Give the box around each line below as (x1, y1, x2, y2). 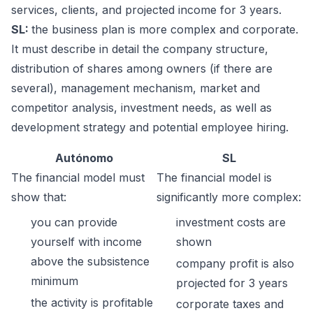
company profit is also (176, 256, 294, 270)
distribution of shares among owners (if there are (11, 61, 272, 76)
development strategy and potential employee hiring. (11, 120, 289, 135)
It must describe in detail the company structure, (11, 42, 268, 57)
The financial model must (11, 170, 145, 185)
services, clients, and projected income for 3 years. (11, 3, 282, 17)
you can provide (31, 215, 117, 230)
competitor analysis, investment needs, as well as (11, 101, 272, 115)
